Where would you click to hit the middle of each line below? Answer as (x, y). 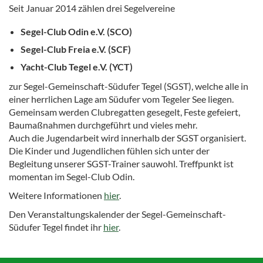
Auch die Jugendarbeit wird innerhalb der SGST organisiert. (127, 138)
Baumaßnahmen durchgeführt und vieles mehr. (106, 125)
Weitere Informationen (56, 195)
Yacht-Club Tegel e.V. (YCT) (77, 67)
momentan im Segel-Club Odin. (72, 176)
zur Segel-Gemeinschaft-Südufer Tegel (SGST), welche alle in (129, 86)
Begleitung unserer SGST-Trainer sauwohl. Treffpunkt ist (121, 163)
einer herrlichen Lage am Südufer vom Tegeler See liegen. (121, 99)
